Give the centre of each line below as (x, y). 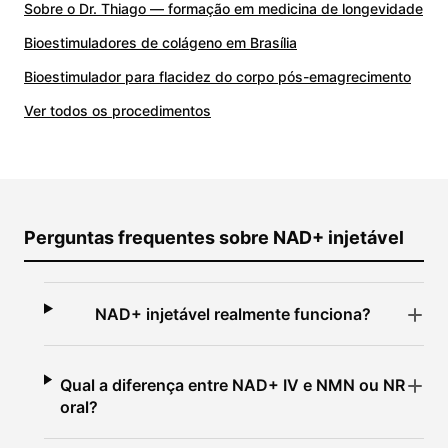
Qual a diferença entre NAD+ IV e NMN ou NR (232, 385)
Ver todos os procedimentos (117, 111)
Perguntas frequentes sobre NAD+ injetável (214, 238)
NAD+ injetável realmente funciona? (233, 314)
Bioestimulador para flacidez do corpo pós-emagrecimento (217, 77)
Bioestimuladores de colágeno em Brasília (160, 43)
